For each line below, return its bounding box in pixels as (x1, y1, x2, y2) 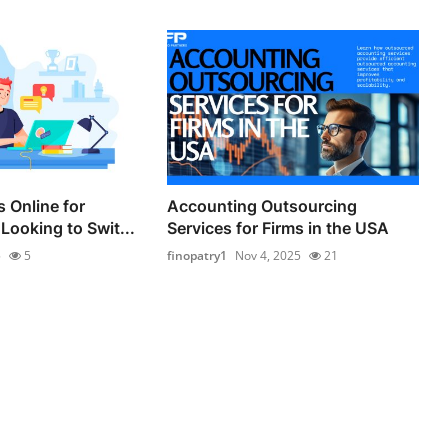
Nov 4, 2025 (235, 247, 302, 265)
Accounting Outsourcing (167, 196, 358, 217)
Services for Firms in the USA (167, 218, 390, 239)
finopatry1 (167, 247, 228, 265)
